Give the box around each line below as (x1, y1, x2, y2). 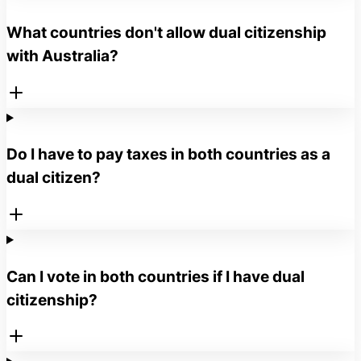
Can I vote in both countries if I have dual (6, 267, 305, 286)
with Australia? (6, 46, 118, 65)
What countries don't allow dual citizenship (6, 23, 326, 42)
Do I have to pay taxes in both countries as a (6, 145, 330, 164)
